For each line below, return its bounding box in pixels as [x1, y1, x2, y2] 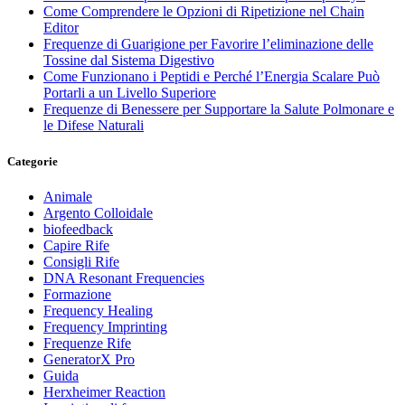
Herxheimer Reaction [43, 383, 165, 400]
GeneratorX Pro [43, 351, 135, 367]
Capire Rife [43, 237, 109, 253]
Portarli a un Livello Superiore [43, 85, 216, 101]
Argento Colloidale [43, 204, 153, 221]
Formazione [43, 286, 111, 302]
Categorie [7, 154, 58, 168]
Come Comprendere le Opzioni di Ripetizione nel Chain [43, 4, 364, 20]
